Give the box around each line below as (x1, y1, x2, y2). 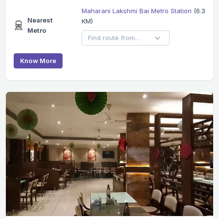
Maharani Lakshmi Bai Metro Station (81, 6, 194, 15)
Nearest (27, 16, 53, 24)
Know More (20, 56, 56, 65)
